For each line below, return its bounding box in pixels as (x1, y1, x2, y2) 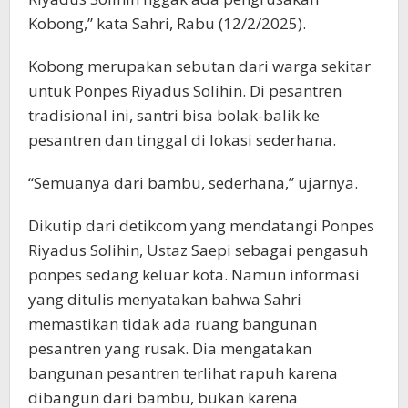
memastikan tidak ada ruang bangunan (28, 313, 317, 334)
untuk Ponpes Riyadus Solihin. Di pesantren (28, 80, 342, 101)
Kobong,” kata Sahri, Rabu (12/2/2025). (28, 13, 306, 34)
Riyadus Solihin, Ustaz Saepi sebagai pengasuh (28, 240, 368, 260)
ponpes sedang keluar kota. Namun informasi (28, 264, 360, 285)
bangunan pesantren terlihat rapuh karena (28, 362, 338, 383)
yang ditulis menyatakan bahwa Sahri (28, 289, 301, 310)
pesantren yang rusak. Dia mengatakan (28, 338, 311, 359)
